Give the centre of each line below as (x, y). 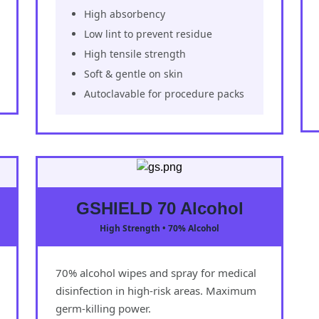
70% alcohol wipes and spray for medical (156, 272)
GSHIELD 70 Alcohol (159, 208)
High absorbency (125, 14)
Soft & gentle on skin (134, 73)
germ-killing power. (103, 308)
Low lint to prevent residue (148, 33)
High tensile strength (135, 53)
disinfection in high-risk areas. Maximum (156, 290)
